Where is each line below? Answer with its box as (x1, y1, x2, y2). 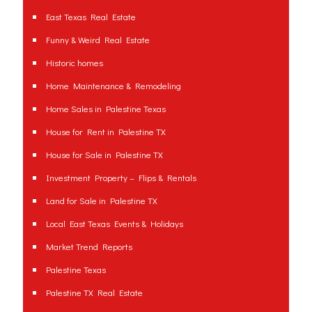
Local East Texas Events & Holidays (46, 217, 183, 229)
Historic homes (46, 56, 103, 68)
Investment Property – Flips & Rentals (46, 171, 196, 183)
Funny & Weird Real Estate (46, 33, 150, 45)
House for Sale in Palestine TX (46, 148, 163, 160)
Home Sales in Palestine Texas (46, 102, 166, 114)
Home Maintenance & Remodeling (46, 79, 181, 91)
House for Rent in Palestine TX (46, 125, 166, 137)
